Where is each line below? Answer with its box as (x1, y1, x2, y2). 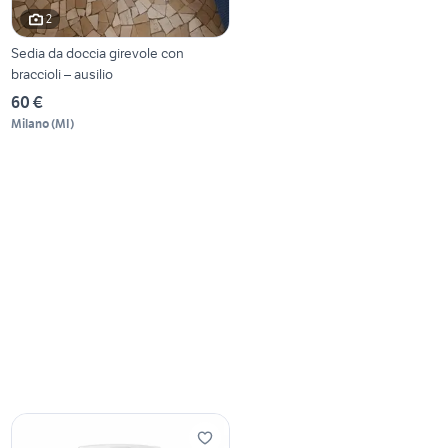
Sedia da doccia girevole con (11, 43, 185, 62)
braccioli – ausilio (11, 64, 114, 83)
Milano (11, 115, 50, 131)
